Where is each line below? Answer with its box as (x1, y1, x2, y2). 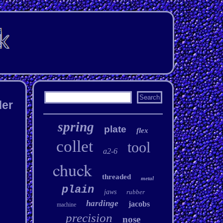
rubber (126, 188, 145, 196)
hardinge (86, 199, 118, 208)
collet (56, 137, 93, 155)
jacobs (128, 200, 150, 208)
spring (58, 119, 95, 134)
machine (56, 201, 76, 208)
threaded (102, 173, 131, 181)
